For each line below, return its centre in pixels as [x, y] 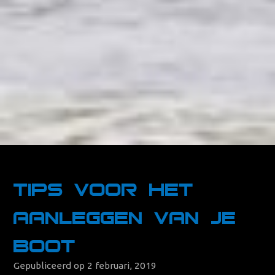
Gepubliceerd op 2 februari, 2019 [85, 265]
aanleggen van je [125, 216]
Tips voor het [104, 188]
